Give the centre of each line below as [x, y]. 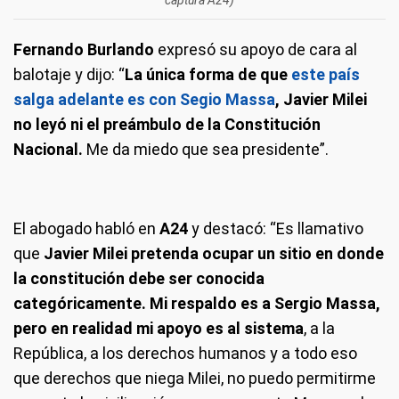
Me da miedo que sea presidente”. [206, 149]
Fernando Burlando [85, 49]
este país [326, 74]
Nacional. [48, 149]
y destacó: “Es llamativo [277, 228]
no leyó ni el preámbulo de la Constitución [167, 124]
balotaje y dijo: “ [69, 74]
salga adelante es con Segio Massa [144, 99]
